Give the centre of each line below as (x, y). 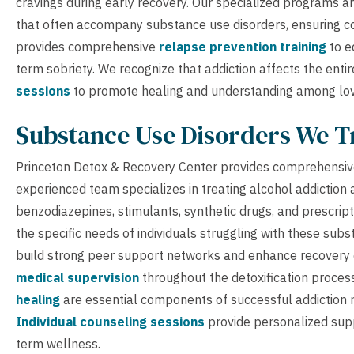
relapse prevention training (243, 46)
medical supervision (77, 277)
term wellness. (58, 343)
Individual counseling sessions (110, 321)
